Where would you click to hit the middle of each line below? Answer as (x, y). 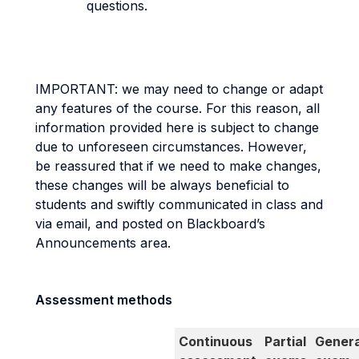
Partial (285, 341)
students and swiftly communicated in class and (179, 204)
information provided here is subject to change (177, 127)
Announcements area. (103, 243)
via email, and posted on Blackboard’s (150, 224)
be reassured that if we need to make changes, (178, 166)
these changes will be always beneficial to (162, 185)
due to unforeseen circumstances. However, (171, 147)
